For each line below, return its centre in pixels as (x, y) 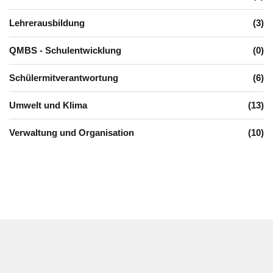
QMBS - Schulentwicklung (65, 50)
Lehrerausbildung (47, 23)
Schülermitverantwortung (64, 77)
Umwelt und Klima (48, 105)
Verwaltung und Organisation (72, 132)
